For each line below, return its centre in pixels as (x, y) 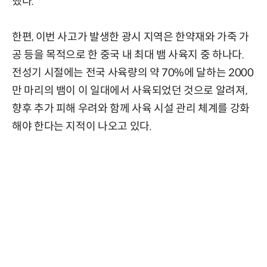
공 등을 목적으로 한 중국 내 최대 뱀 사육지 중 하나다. (128, 55)
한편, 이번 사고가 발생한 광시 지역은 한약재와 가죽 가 (131, 37)
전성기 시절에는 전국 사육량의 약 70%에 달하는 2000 (133, 72)
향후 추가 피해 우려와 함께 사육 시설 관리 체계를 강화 (131, 108)
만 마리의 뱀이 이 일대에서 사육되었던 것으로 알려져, (130, 90)
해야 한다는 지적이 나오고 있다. (82, 126)
